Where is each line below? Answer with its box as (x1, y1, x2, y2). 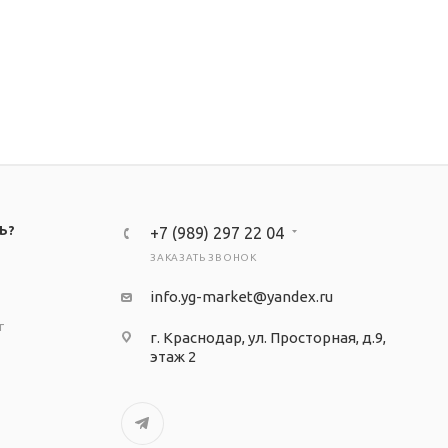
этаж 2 (149, 348, 196, 365)
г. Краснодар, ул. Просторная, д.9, (149, 329, 386, 346)
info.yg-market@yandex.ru (149, 288, 333, 305)
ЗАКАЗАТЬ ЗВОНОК (149, 252, 257, 263)
